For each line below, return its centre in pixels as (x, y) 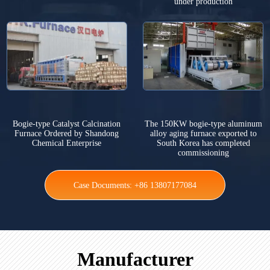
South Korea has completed (203, 143)
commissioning (203, 153)
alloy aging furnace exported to (203, 134)
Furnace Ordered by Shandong (67, 134)
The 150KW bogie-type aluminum (203, 124)
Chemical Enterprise (67, 143)
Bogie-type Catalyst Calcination (67, 124)
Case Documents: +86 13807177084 (135, 186)
